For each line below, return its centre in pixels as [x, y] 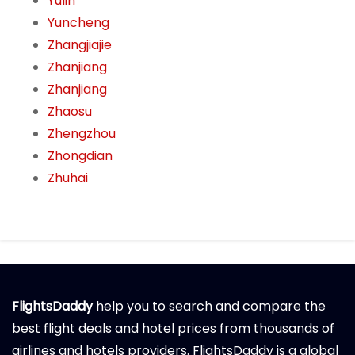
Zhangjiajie [80, 45]
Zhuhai [68, 178]
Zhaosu [70, 112]
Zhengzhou [82, 134]
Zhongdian [80, 156]
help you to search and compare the [209, 307]
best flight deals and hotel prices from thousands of [173, 329]
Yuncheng [78, 23]
